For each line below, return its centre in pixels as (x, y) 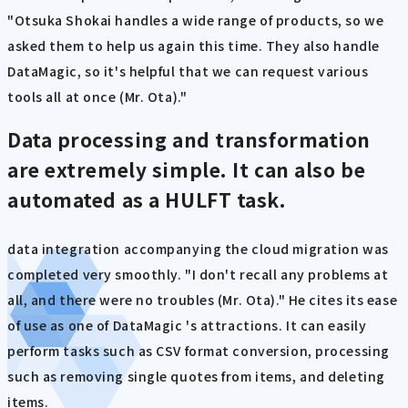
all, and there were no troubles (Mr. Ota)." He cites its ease (203, 299)
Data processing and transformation (189, 140)
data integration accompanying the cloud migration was (198, 248)
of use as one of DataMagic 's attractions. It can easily (187, 325)
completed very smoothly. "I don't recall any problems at (198, 274)
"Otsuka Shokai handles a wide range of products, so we (196, 20)
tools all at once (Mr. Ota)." (97, 96)
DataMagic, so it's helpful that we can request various (188, 71)
